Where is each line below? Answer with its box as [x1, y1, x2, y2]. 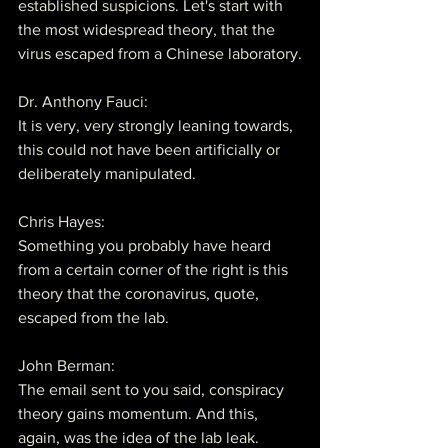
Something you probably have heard [18, 236, 275, 254]
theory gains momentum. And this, [18, 404, 262, 422]
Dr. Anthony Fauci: [18, 92, 148, 110]
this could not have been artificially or [18, 140, 284, 158]
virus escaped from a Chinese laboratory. [18, 44, 302, 62]
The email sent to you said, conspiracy [18, 380, 288, 398]
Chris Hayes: [18, 212, 105, 230]
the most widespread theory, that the [18, 20, 279, 38]
